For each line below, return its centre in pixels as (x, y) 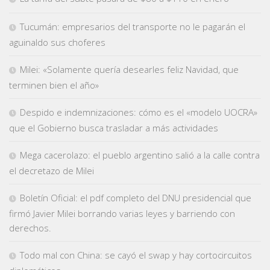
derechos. (30, 228)
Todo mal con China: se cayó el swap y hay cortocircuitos (136, 255)
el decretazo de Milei (52, 170)
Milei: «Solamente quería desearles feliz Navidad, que (129, 69)
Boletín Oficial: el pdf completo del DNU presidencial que (136, 197)
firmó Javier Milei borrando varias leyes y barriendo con (122, 213)
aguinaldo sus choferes (57, 42)
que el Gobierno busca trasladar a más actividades (114, 127)
